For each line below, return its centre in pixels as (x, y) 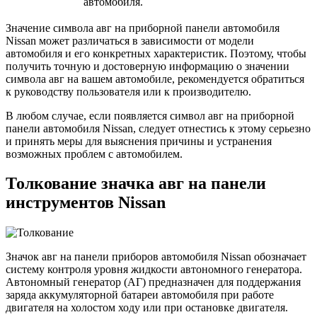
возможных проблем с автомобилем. (94, 154)
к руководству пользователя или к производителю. (128, 91)
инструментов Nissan (86, 203)
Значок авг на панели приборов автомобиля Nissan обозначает (156, 257)
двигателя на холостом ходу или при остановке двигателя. (147, 308)
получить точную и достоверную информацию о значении (148, 66)
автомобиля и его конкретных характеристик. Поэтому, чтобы (156, 53)
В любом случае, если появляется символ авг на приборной (150, 115)
